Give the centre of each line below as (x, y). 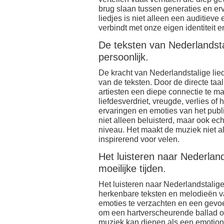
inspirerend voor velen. (139, 139)
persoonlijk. (123, 57)
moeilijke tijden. (132, 168)
